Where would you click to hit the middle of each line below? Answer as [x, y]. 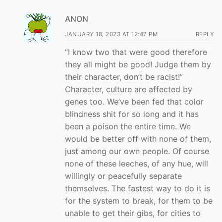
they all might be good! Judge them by [138, 64]
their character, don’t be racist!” [124, 77]
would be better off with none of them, [138, 139]
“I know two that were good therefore [136, 52]
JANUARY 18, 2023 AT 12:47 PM [111, 34]
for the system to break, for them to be [139, 200]
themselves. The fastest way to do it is [138, 188]
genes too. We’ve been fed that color [134, 101]
